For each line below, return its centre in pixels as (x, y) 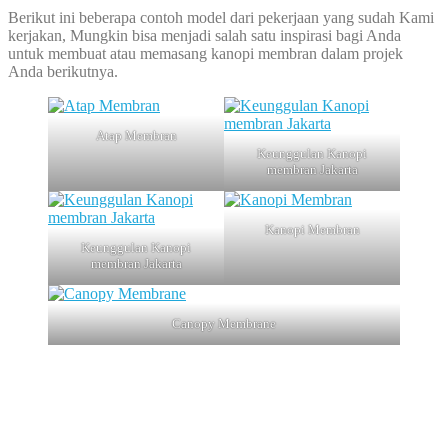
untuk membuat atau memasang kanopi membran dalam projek (205, 53)
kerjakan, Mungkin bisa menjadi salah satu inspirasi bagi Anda (204, 35)
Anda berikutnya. (63, 71)
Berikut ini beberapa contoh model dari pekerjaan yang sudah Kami (221, 17)
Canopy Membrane (224, 323)
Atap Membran (136, 135)
